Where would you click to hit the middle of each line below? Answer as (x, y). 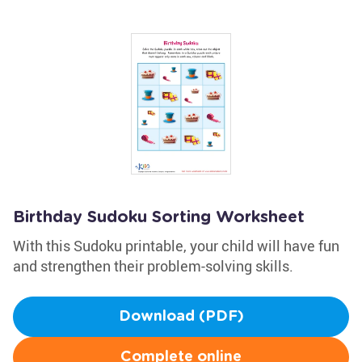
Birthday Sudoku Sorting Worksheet (159, 217)
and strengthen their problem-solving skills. (153, 266)
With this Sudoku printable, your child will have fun (176, 246)
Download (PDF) (181, 317)
